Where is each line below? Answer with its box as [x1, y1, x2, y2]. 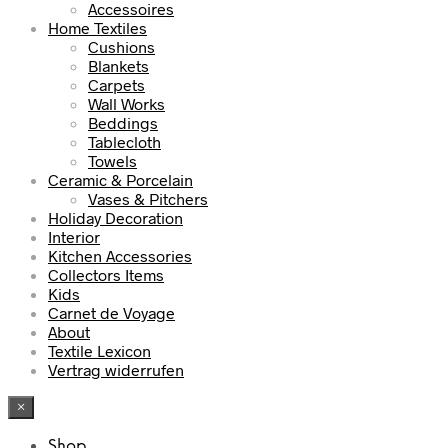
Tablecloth [88, 131, 161, 151]
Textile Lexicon [48, 340, 151, 360]
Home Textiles [48, 17, 147, 37]
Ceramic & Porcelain [48, 169, 193, 189]
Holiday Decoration [48, 207, 183, 227]
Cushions [88, 36, 155, 56]
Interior [48, 226, 100, 246]
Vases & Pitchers [88, 188, 208, 208]
